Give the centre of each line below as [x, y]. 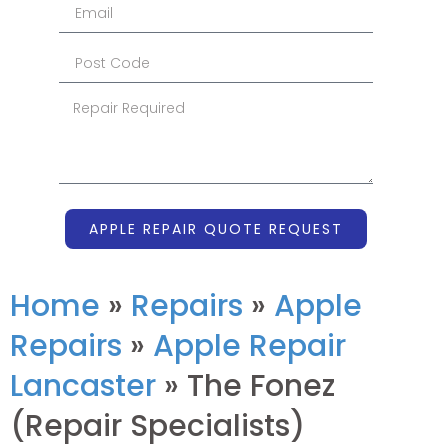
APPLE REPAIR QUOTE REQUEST [216, 229]
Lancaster [83, 386]
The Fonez [261, 386]
